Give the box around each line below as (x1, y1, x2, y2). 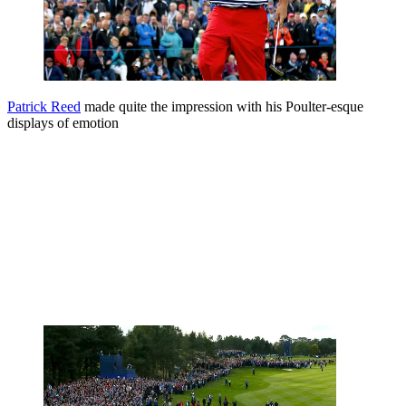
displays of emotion (7, 114, 119, 130)
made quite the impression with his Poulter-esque (81, 98, 363, 114)
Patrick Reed (7, 98, 81, 114)
